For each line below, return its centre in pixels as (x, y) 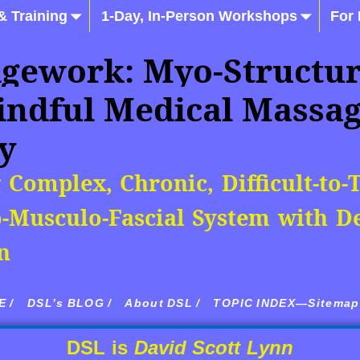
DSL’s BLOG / (70, 303)
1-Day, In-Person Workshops (199, 16)
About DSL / (163, 303)
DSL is (100, 347)
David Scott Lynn (214, 347)
